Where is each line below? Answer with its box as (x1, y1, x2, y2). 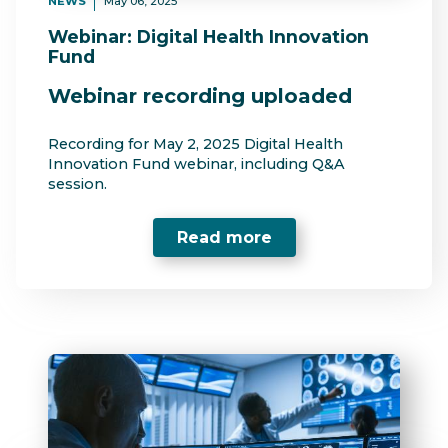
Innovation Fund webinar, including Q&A (48, 155, 345, 174)
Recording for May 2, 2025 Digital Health (48, 135, 343, 154)
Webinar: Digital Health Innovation (48, 25, 369, 47)
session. (48, 175, 107, 194)
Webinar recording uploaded (48, 84, 352, 109)
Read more (176, 228, 272, 248)
